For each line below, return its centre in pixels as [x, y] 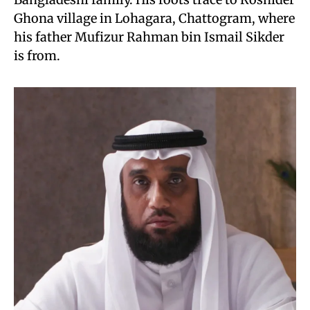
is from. [37, 56]
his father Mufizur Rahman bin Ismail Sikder [149, 37]
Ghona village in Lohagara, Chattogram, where [154, 18]
